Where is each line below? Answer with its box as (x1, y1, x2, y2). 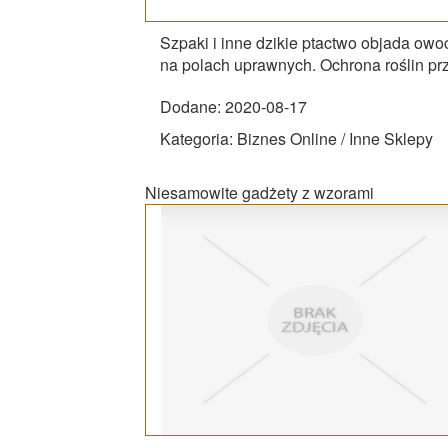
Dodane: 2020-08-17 (160, 94, 307, 118)
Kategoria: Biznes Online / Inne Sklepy (160, 126, 433, 150)
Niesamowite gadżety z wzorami (145, 180, 374, 204)
